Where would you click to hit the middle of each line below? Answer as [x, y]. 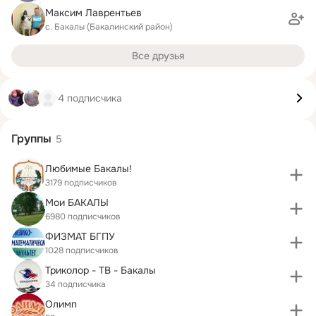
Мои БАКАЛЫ [77, 202]
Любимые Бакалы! [89, 168]
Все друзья [158, 56]
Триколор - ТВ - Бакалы [101, 270]
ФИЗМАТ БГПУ [80, 236]
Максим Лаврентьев [93, 12]
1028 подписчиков [82, 250]
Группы [31, 139]
